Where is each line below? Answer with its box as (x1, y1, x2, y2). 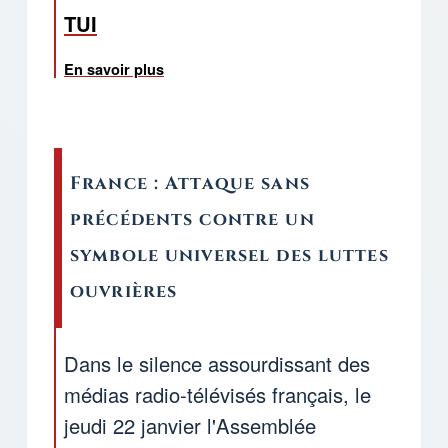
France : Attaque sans (70, 170, 310, 196)
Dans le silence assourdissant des (64, 349, 370, 379)
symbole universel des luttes (70, 242, 389, 268)
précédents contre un (70, 206, 315, 232)
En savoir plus (64, 58, 164, 79)
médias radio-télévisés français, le (64, 380, 371, 410)
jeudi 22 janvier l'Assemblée (64, 411, 316, 441)
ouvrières (70, 278, 178, 304)
